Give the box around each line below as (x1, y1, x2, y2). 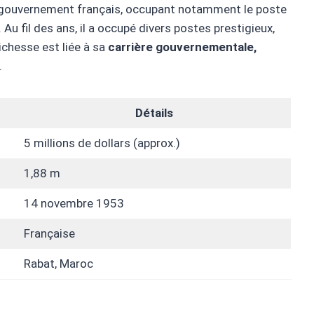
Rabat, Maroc (23, 257, 93, 271)
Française (23, 226, 75, 241)
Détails (135, 106, 173, 121)
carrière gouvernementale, (108, 40, 257, 55)
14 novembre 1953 (23, 196, 124, 211)
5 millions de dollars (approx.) (23, 136, 180, 151)
